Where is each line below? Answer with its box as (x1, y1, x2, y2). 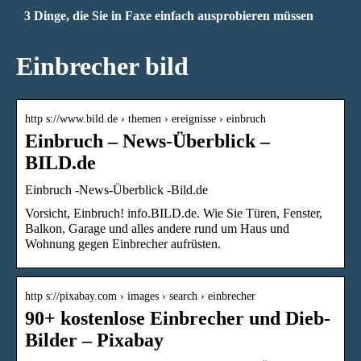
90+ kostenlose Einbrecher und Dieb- (25, 307, 330, 329)
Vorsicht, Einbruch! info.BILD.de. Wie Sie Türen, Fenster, (25, 205, 322, 220)
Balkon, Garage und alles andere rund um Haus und (25, 221, 289, 235)
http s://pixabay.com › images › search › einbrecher (25, 289, 255, 302)
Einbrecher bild (16, 52, 189, 81)
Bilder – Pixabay (25, 329, 164, 351)
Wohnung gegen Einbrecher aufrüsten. (25, 236, 221, 251)
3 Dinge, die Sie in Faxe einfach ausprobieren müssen (24, 9, 313, 23)
